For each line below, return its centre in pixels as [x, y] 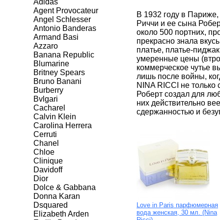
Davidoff [48, 170]
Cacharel [49, 108]
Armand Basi [56, 37]
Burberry [48, 90]
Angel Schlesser [62, 20]
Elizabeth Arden [61, 214]
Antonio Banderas [65, 28]
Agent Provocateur [66, 11]
